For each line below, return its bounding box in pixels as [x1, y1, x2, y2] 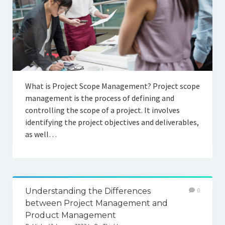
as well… [25, 129, 57, 139]
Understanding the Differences [25, 186, 151, 196]
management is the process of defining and [25, 92, 174, 103]
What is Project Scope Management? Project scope [25, 80, 200, 91]
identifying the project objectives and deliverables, [25, 117, 199, 127]
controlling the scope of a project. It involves [25, 104, 180, 115]
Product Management [25, 210, 116, 220]
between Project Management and [25, 198, 168, 208]
